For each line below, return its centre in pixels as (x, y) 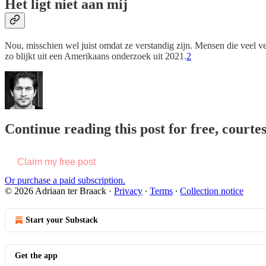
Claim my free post (56, 161)
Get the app (36, 255)
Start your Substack (62, 220)
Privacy (128, 191)
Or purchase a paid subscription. (65, 180)
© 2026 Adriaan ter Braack (56, 191)
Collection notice (212, 191)
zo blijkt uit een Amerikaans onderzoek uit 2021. (96, 56)
